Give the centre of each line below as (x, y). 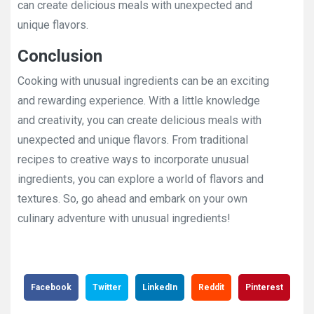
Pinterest (264, 287)
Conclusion (60, 56)
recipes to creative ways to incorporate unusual (133, 159)
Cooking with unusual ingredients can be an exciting (143, 81)
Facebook (51, 287)
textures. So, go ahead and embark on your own (132, 199)
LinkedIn (160, 287)
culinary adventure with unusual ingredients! (124, 218)
